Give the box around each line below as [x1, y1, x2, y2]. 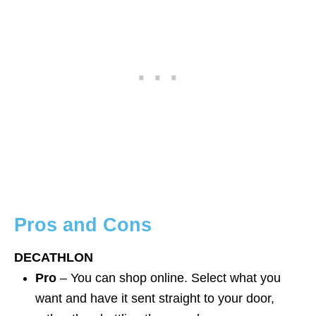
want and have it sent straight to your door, [35, 291, 274, 305]
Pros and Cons [14, 214, 152, 236]
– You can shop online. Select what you [56, 270, 281, 285]
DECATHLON [14, 250, 93, 265]
